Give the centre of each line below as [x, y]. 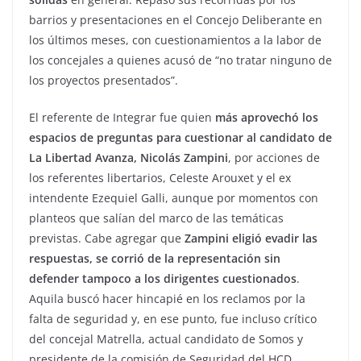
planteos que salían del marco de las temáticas [156, 218]
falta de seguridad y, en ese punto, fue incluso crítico [173, 319]
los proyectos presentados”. [104, 81]
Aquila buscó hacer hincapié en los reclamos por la [167, 299]
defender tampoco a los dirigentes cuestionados [163, 279]
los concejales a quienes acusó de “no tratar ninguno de [180, 60]
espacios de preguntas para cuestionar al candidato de [180, 138]
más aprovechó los [267, 118]
